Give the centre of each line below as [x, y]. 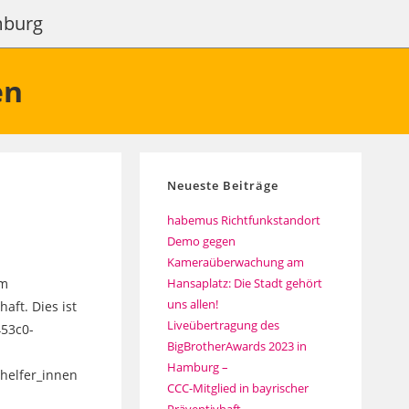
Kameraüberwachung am [235, 262]
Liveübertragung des [223, 325]
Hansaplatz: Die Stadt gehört [244, 283]
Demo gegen [201, 241]
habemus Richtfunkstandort [243, 220]
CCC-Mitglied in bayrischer [237, 388]
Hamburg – [197, 367]
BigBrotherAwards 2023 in [236, 346]
